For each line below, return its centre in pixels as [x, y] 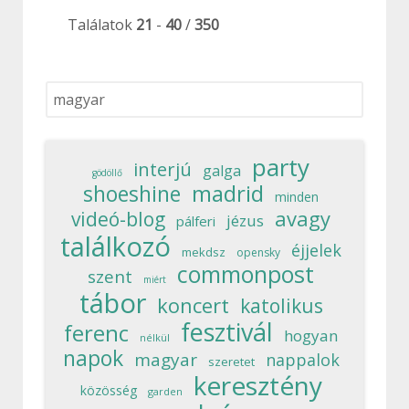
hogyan [311, 336]
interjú [163, 169]
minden [297, 197]
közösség [108, 390]
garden [165, 391]
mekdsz [204, 252]
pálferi [196, 221]
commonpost [246, 274]
